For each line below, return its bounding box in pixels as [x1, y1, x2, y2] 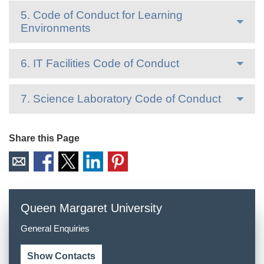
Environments [21, 22, 91, 34]
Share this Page [9, 133, 80, 143]
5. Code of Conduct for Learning [21, 9, 183, 21]
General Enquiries [21, 223, 90, 233]
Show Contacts [27, 251, 95, 261]
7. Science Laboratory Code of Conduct [21, 93, 221, 105]
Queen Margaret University [21, 202, 162, 214]
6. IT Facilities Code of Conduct [21, 57, 179, 70]
